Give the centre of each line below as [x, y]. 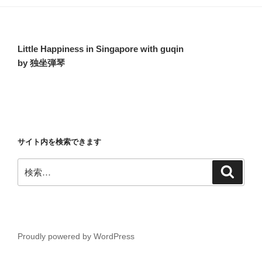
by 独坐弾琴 [41, 63]
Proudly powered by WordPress [76, 237]
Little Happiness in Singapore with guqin [101, 49]
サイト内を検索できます [59, 142]
